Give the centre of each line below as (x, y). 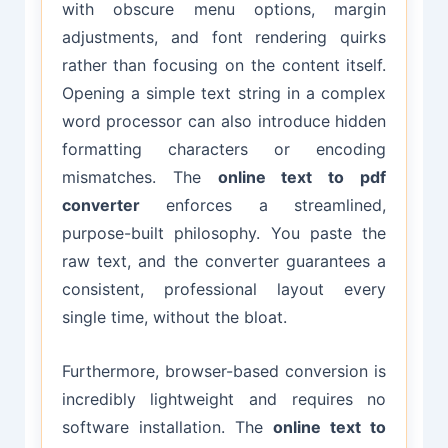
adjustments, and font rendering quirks (224, 37)
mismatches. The (139, 177)
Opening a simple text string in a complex (224, 93)
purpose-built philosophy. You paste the (224, 233)
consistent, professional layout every (224, 289)
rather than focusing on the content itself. (224, 65)
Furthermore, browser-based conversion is (224, 370)
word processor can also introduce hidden (224, 121)
